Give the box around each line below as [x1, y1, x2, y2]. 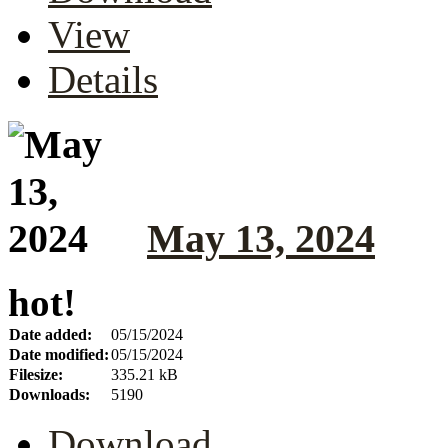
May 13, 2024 [147, 215, 375, 261]
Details [48, 58, 158, 102]
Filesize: [9, 366, 63, 384]
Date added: [9, 326, 92, 344]
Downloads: [9, 386, 90, 404]
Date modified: [9, 346, 109, 364]
